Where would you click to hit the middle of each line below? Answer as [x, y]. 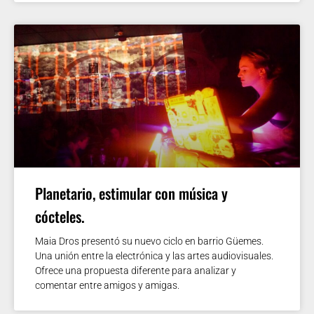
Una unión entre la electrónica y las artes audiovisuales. [154, 255]
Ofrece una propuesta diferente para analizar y [136, 270]
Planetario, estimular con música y [131, 193]
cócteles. [60, 216]
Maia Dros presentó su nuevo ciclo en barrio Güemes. [149, 241]
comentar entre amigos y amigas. [107, 285]
